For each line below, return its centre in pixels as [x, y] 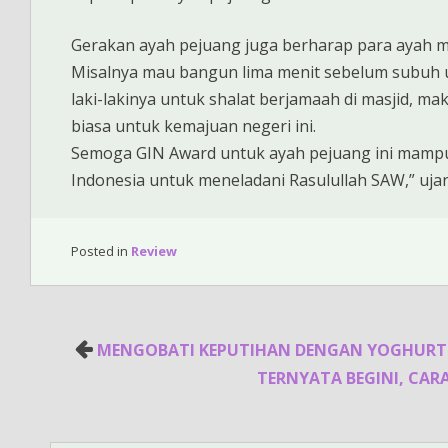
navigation [84, 375]
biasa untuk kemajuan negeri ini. [193, 125]
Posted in [101, 250]
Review [154, 250]
